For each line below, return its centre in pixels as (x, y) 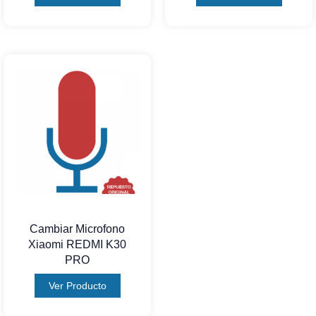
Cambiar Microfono (77, 229)
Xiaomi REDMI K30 (77, 245)
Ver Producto (77, 286)
